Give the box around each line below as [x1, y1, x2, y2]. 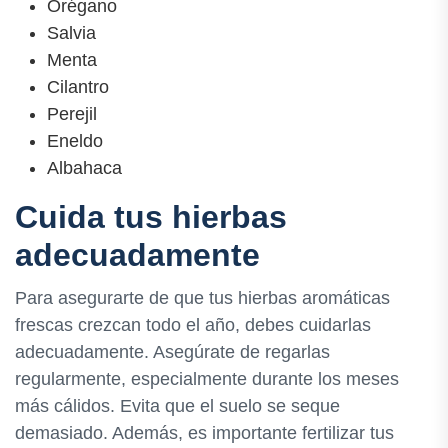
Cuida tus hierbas [15, 198, 287, 235]
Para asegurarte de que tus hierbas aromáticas [15, 288, 390, 309]
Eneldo [47, 130, 103, 151]
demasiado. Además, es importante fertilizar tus [15, 423, 394, 444]
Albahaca [47, 157, 122, 178]
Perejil [47, 103, 97, 124]
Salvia [47, 22, 96, 43]
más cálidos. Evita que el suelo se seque [15, 396, 340, 417]
